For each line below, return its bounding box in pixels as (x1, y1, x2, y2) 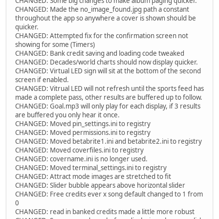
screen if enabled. (15, 75, 69, 85)
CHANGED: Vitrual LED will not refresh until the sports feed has (15, 84, 204, 93)
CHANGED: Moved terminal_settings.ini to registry (15, 163, 167, 173)
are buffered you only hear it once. (15, 110, 120, 120)
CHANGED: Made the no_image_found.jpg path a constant (15, 5, 189, 14)
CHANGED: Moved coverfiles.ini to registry (15, 146, 144, 155)
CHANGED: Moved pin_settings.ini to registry (15, 119, 151, 129)
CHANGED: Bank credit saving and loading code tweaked (15, 49, 184, 58)
